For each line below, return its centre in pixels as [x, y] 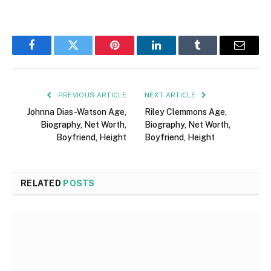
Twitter [88, 54]
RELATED [42, 183]
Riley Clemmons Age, [186, 112]
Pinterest [133, 54]
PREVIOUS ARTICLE [91, 95]
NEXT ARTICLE [171, 95]
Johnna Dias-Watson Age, [77, 112]
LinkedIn [175, 54]
